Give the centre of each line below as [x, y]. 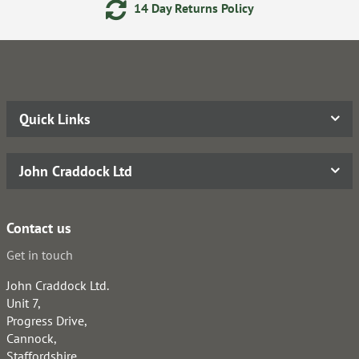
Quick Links [55, 119]
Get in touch [40, 254]
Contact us [39, 228]
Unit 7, [24, 303]
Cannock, [32, 338]
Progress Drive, [47, 320]
